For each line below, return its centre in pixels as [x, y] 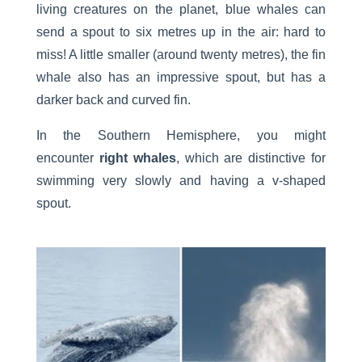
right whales [137, 158]
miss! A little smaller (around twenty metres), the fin [181, 55]
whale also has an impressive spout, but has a [181, 78]
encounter [65, 158]
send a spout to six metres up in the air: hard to [181, 32]
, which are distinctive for [251, 158]
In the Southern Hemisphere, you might [181, 136]
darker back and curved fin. [113, 100]
